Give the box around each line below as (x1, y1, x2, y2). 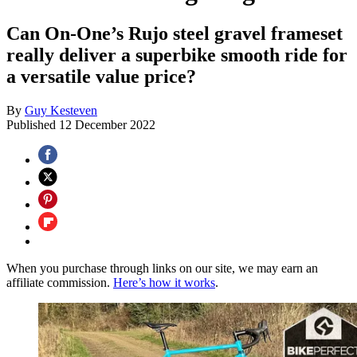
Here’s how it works (113, 276, 215, 290)
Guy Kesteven (25, 104, 97, 118)
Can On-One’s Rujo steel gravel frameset (6, 23, 343, 45)
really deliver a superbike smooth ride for (6, 45, 347, 66)
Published (6, 118, 59, 132)
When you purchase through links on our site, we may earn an (6, 261, 318, 276)
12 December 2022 (59, 118, 155, 132)
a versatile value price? (6, 66, 196, 88)
